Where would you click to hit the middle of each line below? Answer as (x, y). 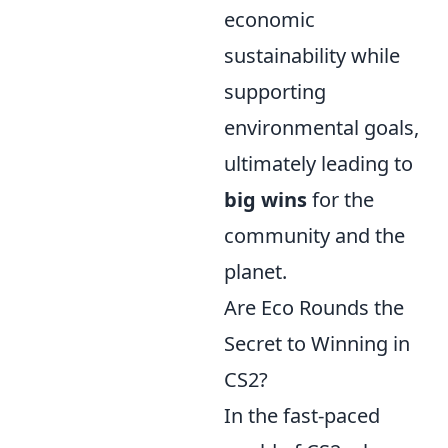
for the (340, 200)
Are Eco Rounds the (314, 308)
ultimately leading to (318, 164)
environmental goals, (321, 128)
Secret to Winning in (317, 344)
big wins (265, 200)
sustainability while (312, 56)
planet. (255, 272)
